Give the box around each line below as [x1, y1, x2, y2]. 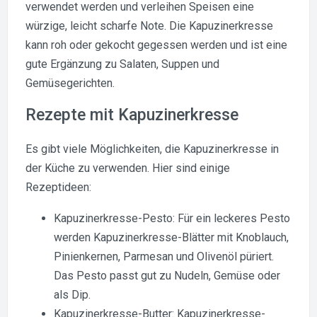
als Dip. [54, 287, 91, 301]
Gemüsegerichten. [25, 76, 115, 90]
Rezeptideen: [25, 180, 91, 194]
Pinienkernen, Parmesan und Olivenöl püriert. [54, 249, 274, 263]
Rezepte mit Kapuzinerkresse [25, 105, 238, 125]
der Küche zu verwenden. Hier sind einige [25, 161, 230, 175]
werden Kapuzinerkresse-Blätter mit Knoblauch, [54, 230, 289, 244]
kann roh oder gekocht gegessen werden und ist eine [25, 38, 287, 52]
